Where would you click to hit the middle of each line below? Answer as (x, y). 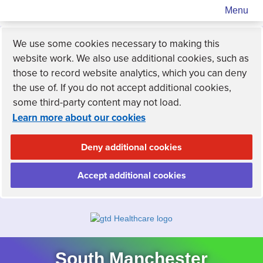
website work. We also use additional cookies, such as (131, 58)
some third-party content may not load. (97, 102)
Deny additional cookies (131, 147)
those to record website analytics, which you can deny (130, 73)
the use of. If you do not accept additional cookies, (122, 88)
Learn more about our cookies (79, 118)
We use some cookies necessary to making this (116, 44)
